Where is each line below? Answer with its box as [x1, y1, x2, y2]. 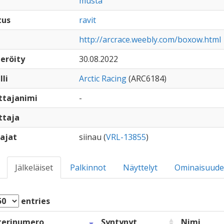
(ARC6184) [126, 73, 166, 84]
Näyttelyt [122, 162, 157, 173]
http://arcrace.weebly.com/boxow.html [78, 34, 221, 45]
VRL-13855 [105, 131, 146, 142]
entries [18, 195, 50, 206]
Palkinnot [69, 162, 106, 173]
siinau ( [78, 131, 106, 142]
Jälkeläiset [14, 162, 53, 173]
